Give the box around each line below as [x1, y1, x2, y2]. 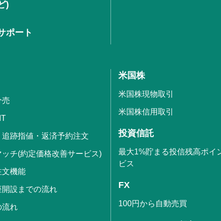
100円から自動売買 [118, 199, 187, 208]
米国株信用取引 [118, 107, 174, 116]
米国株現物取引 [118, 89, 174, 98]
